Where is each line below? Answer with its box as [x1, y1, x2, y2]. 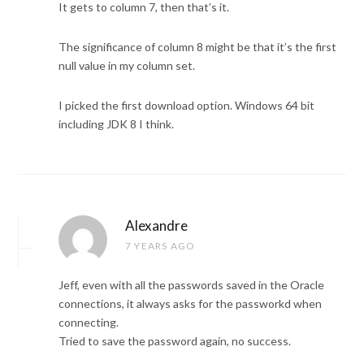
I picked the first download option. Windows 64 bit [58, 98, 314, 113]
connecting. [58, 315, 119, 330]
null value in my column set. [58, 58, 195, 73]
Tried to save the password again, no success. [58, 334, 291, 349]
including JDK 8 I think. [58, 117, 174, 132]
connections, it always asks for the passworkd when [58, 297, 322, 311]
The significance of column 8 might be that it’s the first [58, 40, 336, 54]
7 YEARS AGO [125, 240, 196, 253]
